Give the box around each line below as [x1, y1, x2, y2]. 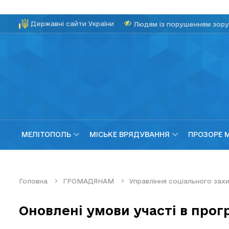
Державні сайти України [31, 20, 114, 27]
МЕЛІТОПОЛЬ [21, 130, 71, 139]
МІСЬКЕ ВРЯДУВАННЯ [89, 130, 170, 139]
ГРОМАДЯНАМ [63, 177, 114, 185]
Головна [19, 177, 48, 185]
